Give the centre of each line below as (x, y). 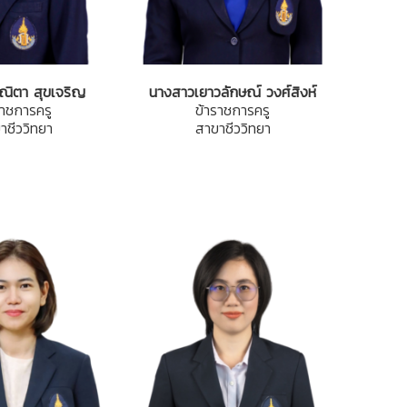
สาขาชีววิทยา (233, 128)
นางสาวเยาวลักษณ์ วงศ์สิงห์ (233, 92)
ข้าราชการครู (233, 110)
